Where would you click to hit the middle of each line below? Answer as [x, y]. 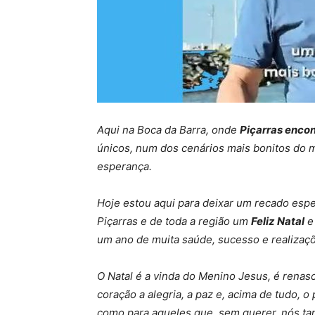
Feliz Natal [278, 221]
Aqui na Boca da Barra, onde [168, 130]
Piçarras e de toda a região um [174, 221]
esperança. [124, 166]
